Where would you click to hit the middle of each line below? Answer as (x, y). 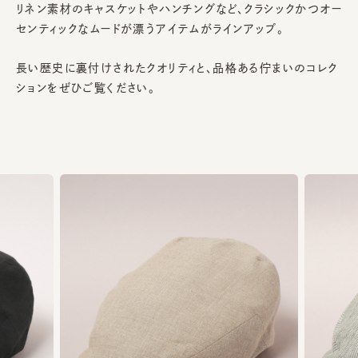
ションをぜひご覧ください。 (86, 88)
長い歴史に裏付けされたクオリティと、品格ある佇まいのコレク (177, 68)
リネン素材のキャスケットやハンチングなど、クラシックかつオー (179, 8)
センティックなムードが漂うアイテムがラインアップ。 (150, 28)
